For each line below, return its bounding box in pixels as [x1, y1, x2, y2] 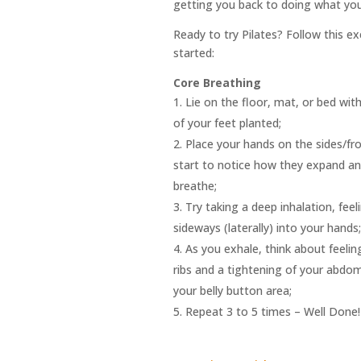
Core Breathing [172, 75, 261, 91]
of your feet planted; [172, 115, 281, 131]
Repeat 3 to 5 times [185, 304, 294, 320]
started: [172, 45, 214, 61]
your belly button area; [172, 283, 292, 299]
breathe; [172, 178, 217, 194]
